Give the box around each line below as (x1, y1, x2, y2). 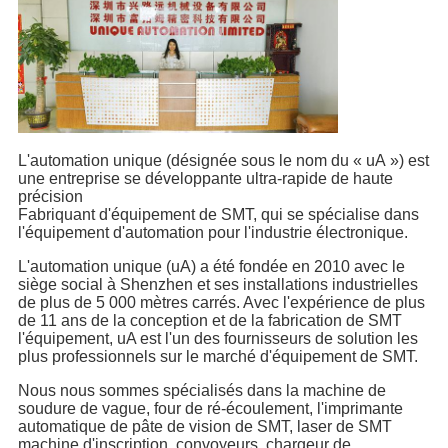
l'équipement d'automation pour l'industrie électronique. (17, 224, 408, 242)
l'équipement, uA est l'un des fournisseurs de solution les (17, 330, 418, 348)
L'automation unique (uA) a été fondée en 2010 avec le (17, 258, 405, 276)
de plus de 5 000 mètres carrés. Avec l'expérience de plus (17, 294, 425, 312)
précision (17, 188, 83, 206)
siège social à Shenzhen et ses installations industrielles (17, 276, 418, 294)
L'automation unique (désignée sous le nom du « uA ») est (17, 152, 429, 170)
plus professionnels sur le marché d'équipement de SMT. (17, 348, 418, 366)
